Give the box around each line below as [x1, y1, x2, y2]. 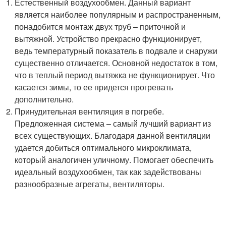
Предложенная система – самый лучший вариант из [15, 117, 211, 129]
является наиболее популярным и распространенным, [15, 8, 221, 20]
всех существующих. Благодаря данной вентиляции [15, 129, 211, 141]
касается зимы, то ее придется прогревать [15, 81, 174, 93]
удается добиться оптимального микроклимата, [15, 141, 192, 153]
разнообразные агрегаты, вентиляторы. [15, 178, 165, 190]
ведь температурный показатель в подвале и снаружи [15, 44, 218, 56]
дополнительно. [15, 93, 74, 105]
